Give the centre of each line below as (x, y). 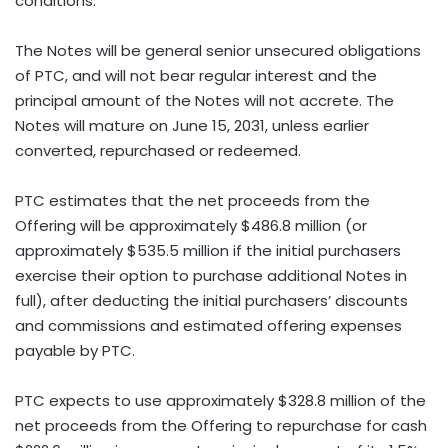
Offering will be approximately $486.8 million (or (191, 225)
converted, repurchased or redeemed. (158, 150)
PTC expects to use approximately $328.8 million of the (220, 400)
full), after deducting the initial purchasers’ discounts (211, 300)
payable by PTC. (75, 350)
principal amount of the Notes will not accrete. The (204, 100)
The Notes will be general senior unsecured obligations (218, 50)
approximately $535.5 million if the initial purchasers (208, 250)
